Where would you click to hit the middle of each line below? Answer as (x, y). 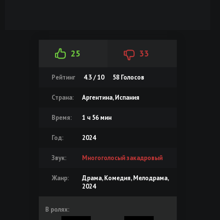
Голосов (132, 77)
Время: (61, 117)
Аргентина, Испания (110, 97)
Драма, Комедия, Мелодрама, (125, 178)
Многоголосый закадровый (122, 158)
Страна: (62, 97)
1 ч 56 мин (96, 117)
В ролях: (57, 209)
